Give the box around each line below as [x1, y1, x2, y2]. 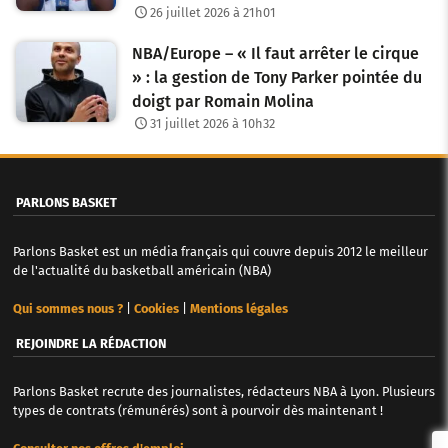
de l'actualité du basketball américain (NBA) [12, 262, 271, 278]
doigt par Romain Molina [132, 92, 314, 112]
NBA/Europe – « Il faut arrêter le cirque [132, 44, 419, 64]
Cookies [133, 300, 179, 316]
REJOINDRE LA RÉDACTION [15, 335, 166, 351]
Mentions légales [189, 300, 288, 316]
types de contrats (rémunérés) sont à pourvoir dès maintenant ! [12, 403, 383, 419]
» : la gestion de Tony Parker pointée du [132, 68, 422, 88]
